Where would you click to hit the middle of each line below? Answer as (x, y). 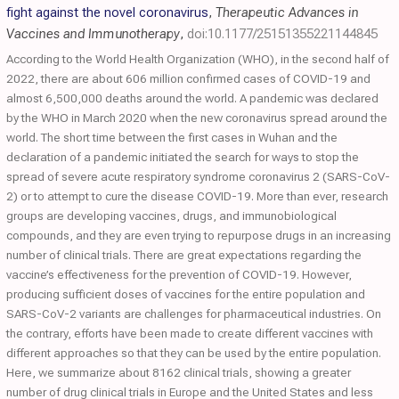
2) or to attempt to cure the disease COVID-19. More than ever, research (197, 196)
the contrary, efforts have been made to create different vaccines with (190, 333)
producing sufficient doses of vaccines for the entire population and (186, 294)
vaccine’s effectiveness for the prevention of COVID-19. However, (179, 274)
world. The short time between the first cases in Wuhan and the (172, 137)
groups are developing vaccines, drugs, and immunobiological (171, 216)
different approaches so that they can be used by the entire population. (194, 353)
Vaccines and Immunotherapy (93, 34)
